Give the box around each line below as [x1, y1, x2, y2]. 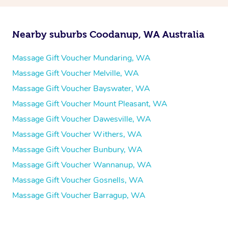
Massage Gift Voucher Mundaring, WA [12, 52, 151, 64]
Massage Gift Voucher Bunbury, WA [12, 144, 142, 155]
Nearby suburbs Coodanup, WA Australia [12, 28, 205, 40]
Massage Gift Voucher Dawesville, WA [12, 113, 151, 125]
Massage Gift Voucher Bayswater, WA [12, 82, 150, 94]
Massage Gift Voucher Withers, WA [12, 128, 142, 140]
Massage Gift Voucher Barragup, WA [12, 189, 146, 201]
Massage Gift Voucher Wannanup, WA [12, 159, 152, 170]
